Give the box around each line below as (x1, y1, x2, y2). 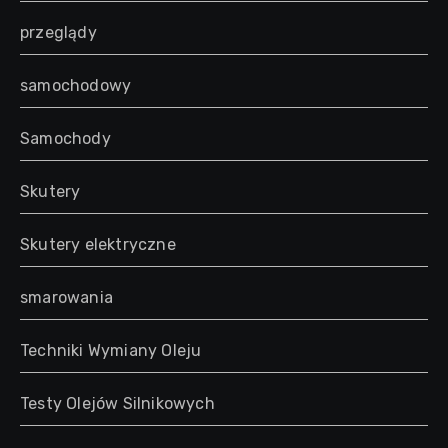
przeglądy (20, 22, 97, 42)
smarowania (20, 287, 113, 307)
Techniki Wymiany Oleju (20, 340, 202, 360)
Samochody (20, 128, 111, 148)
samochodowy (20, 75, 132, 95)
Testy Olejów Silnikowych (20, 393, 215, 413)
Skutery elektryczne (20, 234, 176, 254)
